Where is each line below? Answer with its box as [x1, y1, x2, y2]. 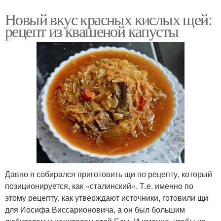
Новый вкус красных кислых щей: [5, 8, 212, 30]
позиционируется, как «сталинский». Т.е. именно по [5, 180, 193, 192]
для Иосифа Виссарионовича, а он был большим [5, 204, 185, 216]
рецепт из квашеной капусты [5, 20, 179, 42]
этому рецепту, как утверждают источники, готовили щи [5, 192, 208, 204]
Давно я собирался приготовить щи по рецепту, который [5, 168, 212, 180]
